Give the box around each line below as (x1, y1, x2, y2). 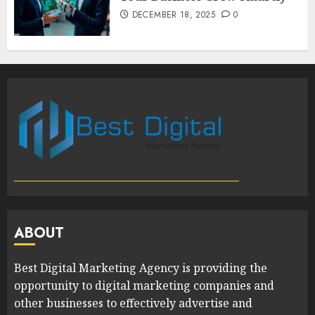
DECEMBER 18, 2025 (131, 8, 215, 21)
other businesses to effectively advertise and (14, 295, 252, 311)
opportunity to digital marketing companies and (14, 277, 274, 293)
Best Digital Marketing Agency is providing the (14, 259, 267, 276)
